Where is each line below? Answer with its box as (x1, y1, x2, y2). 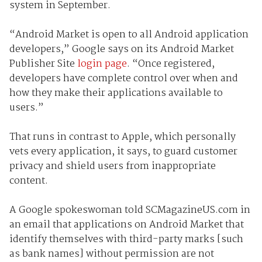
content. (9, 173, 50, 189)
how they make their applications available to (9, 85, 223, 101)
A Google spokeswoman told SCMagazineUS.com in (9, 202, 250, 218)
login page (77, 56, 127, 72)
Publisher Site (9, 56, 77, 72)
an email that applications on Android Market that (9, 216, 244, 233)
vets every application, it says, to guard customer (9, 143, 237, 160)
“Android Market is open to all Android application (9, 26, 249, 43)
